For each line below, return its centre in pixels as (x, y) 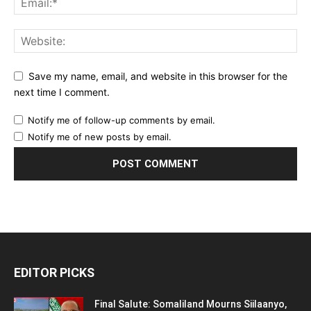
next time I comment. (62, 92)
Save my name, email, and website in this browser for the (158, 76)
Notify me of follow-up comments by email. (121, 120)
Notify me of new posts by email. (100, 136)
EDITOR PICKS (54, 272)
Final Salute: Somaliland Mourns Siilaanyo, (191, 304)
